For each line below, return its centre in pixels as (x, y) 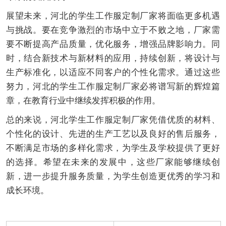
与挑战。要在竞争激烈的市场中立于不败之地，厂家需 (113, 30)
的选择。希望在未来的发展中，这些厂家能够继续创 (113, 162)
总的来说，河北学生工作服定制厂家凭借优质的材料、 (113, 120)
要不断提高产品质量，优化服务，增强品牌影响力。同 (113, 44)
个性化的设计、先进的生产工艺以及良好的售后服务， (113, 134)
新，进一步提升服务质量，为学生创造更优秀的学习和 (113, 177)
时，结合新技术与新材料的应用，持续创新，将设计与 (113, 59)
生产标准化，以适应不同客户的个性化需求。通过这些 (113, 73)
